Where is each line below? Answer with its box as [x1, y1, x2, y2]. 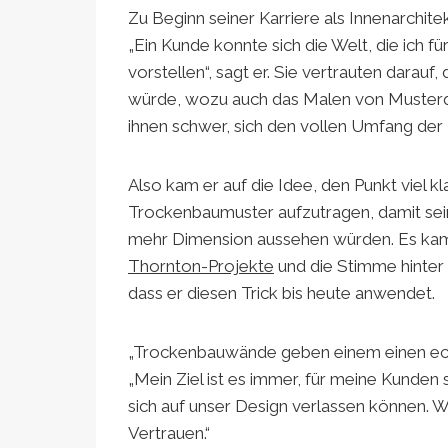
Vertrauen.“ [128, 422, 210, 443]
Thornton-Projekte [128, 255, 274, 276]
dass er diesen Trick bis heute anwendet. [128, 282, 435, 303]
